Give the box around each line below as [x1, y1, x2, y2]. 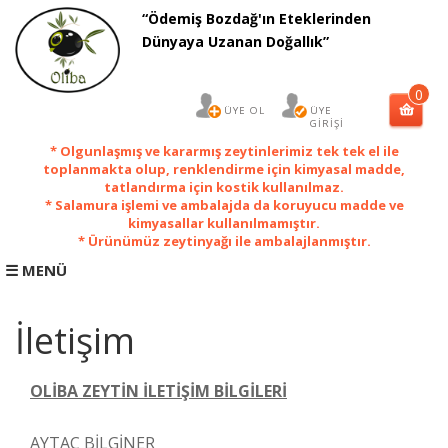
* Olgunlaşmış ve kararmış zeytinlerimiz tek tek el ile [49, 141, 399, 160]
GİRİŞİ [310, 116, 344, 130]
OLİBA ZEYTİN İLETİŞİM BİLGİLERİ [30, 379, 287, 402]
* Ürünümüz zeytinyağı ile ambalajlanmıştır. [77, 231, 371, 250]
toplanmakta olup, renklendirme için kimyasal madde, [43, 159, 405, 178]
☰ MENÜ [5, 259, 67, 280]
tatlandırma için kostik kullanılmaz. [104, 177, 344, 196]
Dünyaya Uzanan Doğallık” [141, 32, 329, 51]
